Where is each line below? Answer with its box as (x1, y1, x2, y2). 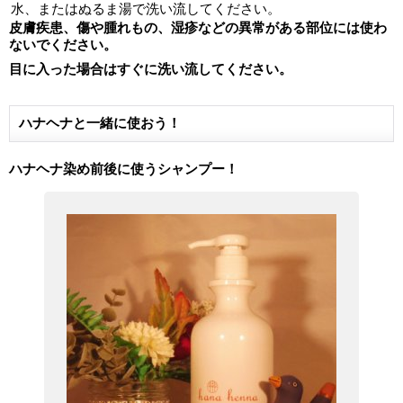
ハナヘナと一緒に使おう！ (19, 115, 181, 131)
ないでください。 (9, 37, 117, 53)
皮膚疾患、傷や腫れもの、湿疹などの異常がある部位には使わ (9, 20, 387, 36)
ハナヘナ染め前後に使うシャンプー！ (9, 161, 238, 177)
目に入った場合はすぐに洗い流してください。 (9, 61, 292, 77)
